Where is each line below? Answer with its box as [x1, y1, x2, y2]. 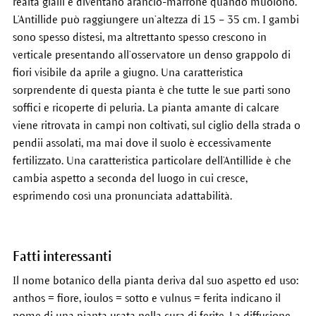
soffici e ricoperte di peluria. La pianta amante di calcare [12, 102, 279, 114]
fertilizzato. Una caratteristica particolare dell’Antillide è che [12, 154, 291, 166]
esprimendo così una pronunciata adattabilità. [12, 190, 232, 202]
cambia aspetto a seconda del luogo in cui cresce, [12, 172, 248, 184]
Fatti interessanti [12, 249, 111, 264]
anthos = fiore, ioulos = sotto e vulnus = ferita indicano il [12, 292, 281, 304]
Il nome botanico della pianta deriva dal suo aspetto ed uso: [12, 274, 298, 286]
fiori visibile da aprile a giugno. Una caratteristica [12, 66, 243, 78]
